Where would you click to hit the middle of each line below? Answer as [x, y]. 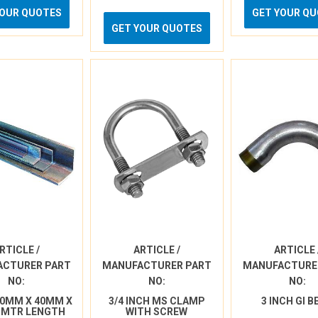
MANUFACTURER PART [157, 265]
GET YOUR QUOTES [157, 28]
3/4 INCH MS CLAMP [157, 301]
